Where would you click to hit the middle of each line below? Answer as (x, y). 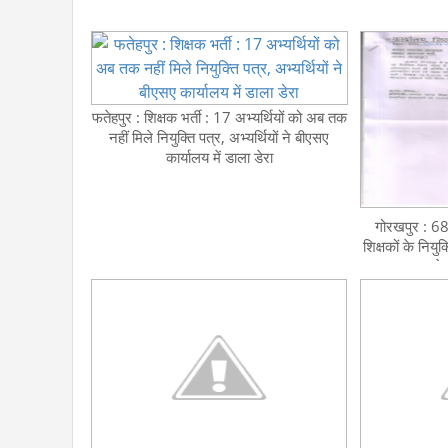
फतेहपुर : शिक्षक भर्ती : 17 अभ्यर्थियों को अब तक (219, 117)
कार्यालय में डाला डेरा (219, 157)
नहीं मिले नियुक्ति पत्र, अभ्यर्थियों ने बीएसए (219, 137)
